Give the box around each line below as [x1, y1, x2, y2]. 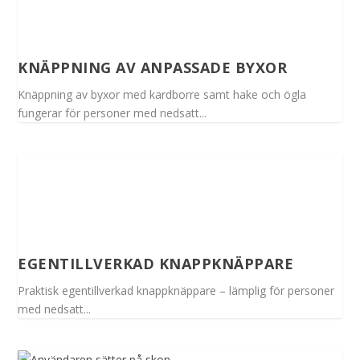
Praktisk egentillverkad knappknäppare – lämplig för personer [18, 283, 335, 299]
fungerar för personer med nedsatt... [18, 105, 207, 121]
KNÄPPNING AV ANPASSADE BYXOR [18, 58, 288, 78]
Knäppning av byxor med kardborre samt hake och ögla [18, 87, 307, 103]
